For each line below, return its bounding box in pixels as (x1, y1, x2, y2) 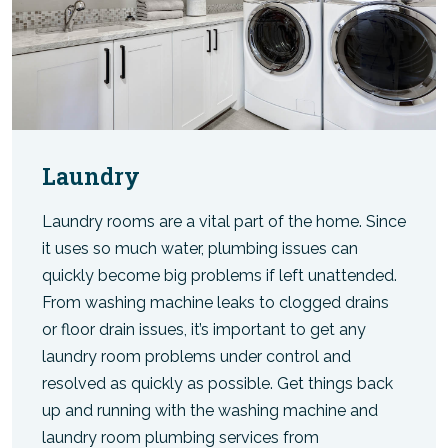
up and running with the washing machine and (42, 400, 378, 420)
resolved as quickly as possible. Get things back (42, 373, 393, 393)
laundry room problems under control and (42, 346, 351, 366)
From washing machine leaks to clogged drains (42, 292, 389, 312)
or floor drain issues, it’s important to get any (42, 319, 366, 339)
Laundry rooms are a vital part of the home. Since (42, 211, 406, 231)
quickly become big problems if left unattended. (42, 265, 397, 285)
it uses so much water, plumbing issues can (42, 238, 358, 258)
